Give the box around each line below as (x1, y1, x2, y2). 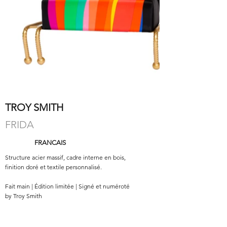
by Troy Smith (5, 192, 42, 200)
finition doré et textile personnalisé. (5, 163, 102, 171)
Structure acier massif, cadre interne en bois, (5, 154, 126, 161)
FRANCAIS (34, 139, 66, 146)
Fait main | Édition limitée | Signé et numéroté (5, 182, 130, 190)
